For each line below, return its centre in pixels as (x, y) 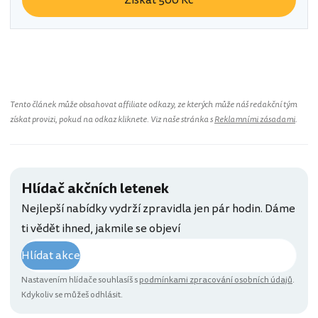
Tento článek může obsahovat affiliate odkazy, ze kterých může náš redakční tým (153, 105)
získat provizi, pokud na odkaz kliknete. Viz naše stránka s (112, 120)
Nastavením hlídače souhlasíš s (80, 280)
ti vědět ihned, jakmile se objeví (101, 229)
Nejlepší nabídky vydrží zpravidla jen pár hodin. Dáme (158, 209)
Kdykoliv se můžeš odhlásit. (72, 295)
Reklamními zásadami (255, 120)
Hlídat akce (51, 256)
